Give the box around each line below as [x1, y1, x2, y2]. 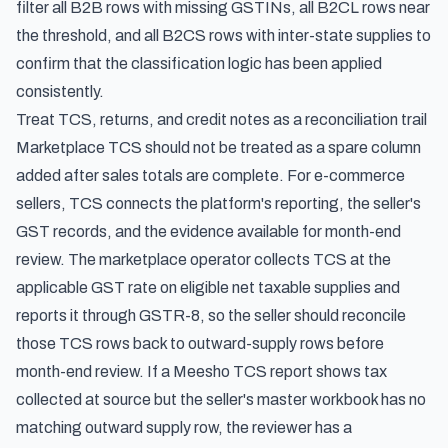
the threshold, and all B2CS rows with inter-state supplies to [16, 27, 431, 44]
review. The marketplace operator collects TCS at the [16, 251, 391, 268]
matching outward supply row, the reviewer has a [16, 419, 352, 436]
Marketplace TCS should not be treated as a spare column [16, 139, 421, 156]
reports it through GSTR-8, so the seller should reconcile [16, 307, 406, 324]
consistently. [16, 83, 104, 100]
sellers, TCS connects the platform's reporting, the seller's [16, 195, 421, 212]
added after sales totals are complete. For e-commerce [16, 167, 405, 184]
